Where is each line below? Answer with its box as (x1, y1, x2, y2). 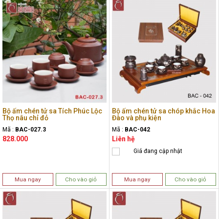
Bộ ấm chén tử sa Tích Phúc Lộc (2, 107, 102, 115)
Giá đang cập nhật (133, 147, 182, 154)
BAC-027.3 (15, 126, 46, 133)
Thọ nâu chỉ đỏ (2, 113, 48, 122)
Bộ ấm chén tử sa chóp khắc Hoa (112, 107, 215, 115)
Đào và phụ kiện (112, 113, 161, 122)
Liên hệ (112, 134, 135, 143)
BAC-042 (125, 126, 150, 133)
